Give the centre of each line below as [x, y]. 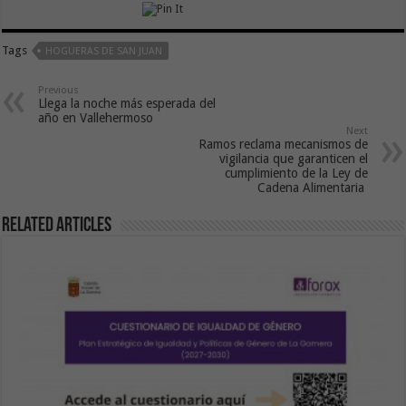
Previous [59, 91]
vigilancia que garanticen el [293, 159]
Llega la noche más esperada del [127, 104]
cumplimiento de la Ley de [296, 174]
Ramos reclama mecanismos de [283, 145]
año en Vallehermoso [96, 118]
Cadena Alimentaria [312, 188]
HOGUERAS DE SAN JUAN [104, 52]
